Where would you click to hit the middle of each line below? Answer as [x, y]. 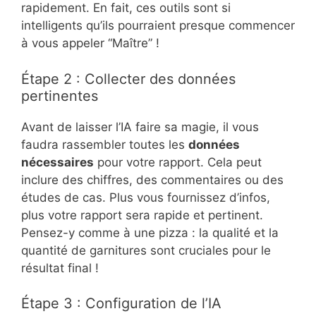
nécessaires [57, 162]
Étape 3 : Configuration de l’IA [121, 303]
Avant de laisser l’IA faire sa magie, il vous [140, 127]
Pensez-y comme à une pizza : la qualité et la [150, 232]
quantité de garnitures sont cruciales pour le [146, 250]
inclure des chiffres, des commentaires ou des [152, 180]
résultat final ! [60, 268]
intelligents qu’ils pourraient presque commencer [158, 25]
